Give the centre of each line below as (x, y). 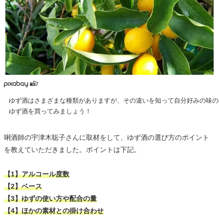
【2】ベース (23, 186)
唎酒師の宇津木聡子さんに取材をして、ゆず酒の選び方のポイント (107, 138)
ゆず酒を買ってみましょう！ (50, 111)
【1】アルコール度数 (37, 174)
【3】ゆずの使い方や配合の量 (50, 199)
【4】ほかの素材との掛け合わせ (54, 211)
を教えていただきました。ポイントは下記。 (72, 150)
